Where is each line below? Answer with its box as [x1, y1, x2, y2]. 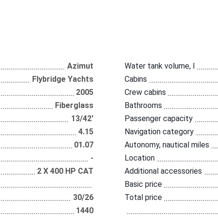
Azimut [67, 61, 94, 71]
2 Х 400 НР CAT [37, 166, 94, 176]
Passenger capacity [124, 114, 193, 123]
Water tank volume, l [124, 61, 195, 71]
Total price [124, 193, 162, 202]
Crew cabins [124, 88, 166, 97]
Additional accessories [124, 166, 202, 176]
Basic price [124, 180, 162, 189]
